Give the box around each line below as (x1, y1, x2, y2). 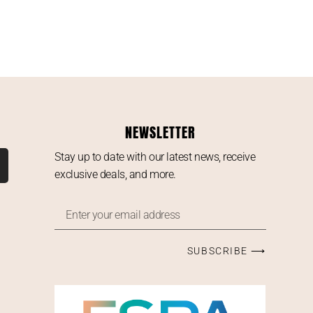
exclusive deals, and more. (54, 168, 176, 182)
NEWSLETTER (125, 122, 196, 144)
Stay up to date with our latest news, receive (54, 150, 256, 164)
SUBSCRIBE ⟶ (187, 245, 266, 256)
